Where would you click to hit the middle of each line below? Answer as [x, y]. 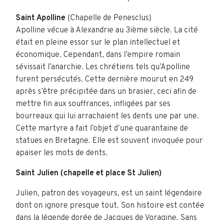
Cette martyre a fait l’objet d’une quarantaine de [102, 129]
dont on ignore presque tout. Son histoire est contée [110, 206]
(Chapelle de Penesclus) [108, 18]
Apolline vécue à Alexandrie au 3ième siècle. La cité [107, 30]
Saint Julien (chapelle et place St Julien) [89, 173]
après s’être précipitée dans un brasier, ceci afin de [106, 92]
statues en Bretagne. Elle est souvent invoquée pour [109, 141]
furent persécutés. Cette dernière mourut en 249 [105, 80]
